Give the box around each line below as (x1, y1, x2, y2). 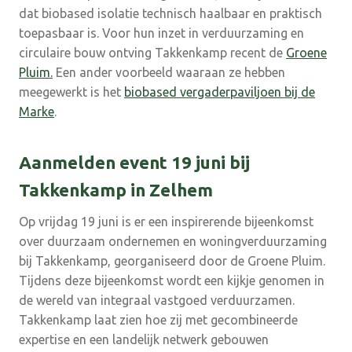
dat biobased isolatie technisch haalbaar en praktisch (19, 6, 322, 21)
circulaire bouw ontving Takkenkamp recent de (19, 46, 286, 60)
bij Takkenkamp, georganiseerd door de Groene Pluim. (19, 254, 325, 269)
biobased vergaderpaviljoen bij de (124, 85, 315, 100)
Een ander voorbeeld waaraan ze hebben (53, 65, 285, 80)
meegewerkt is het (19, 85, 124, 100)
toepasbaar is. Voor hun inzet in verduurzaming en (19, 26, 304, 41)
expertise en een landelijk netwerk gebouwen (19, 332, 269, 347)
